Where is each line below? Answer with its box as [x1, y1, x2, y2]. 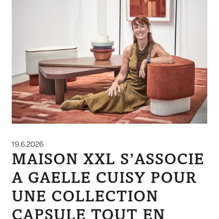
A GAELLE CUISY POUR [12, 172, 197, 187]
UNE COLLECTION [12, 190, 158, 205]
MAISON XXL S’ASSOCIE [12, 153, 204, 168]
